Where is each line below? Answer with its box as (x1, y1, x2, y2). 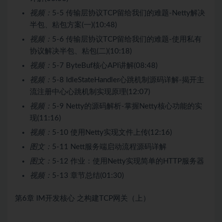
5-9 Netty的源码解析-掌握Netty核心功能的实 (52, 102, 202, 110)
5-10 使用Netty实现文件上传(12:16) (52, 128, 172, 136)
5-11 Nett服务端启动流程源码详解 (52, 143, 166, 151)
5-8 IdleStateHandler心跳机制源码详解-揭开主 (52, 76, 204, 84)
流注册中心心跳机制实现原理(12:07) (30, 88, 150, 96)
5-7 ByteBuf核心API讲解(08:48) (52, 61, 158, 69)
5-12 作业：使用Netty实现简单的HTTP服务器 (52, 157, 204, 165)
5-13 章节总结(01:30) (52, 171, 124, 179)
